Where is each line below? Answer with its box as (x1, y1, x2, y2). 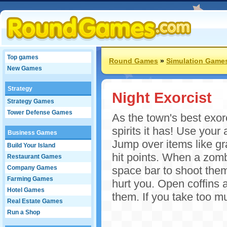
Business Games (8, 129, 57, 136)
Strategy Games (7, 98, 54, 105)
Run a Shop (7, 209, 40, 216)
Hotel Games (7, 186, 45, 194)
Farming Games (7, 175, 53, 182)
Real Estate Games (7, 198, 63, 205)
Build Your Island (7, 142, 55, 149)
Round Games (109, 57, 158, 65)
